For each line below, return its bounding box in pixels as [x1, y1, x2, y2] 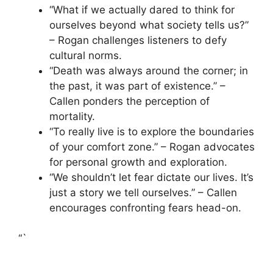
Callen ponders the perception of [49, 94, 210, 107]
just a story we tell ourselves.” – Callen [49, 186, 237, 199]
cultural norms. [49, 49, 122, 62]
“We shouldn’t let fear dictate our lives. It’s [49, 171, 253, 183]
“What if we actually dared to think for [49, 3, 235, 16]
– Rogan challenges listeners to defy [49, 34, 227, 46]
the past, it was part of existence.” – [49, 79, 225, 92]
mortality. [49, 110, 95, 122]
